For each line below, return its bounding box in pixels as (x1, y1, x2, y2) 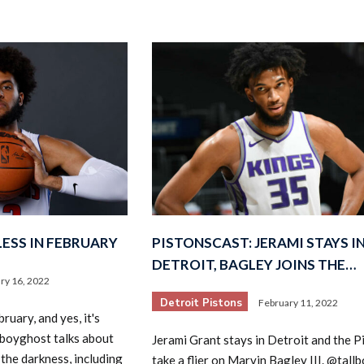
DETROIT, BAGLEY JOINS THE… (151, 255, 356, 273)
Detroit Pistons (159, 295, 242, 310)
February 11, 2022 (258, 296, 338, 309)
